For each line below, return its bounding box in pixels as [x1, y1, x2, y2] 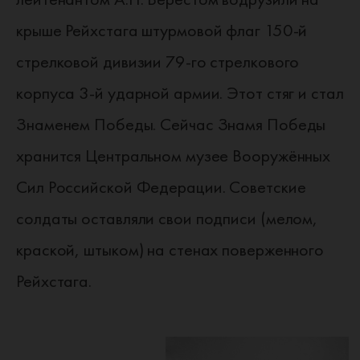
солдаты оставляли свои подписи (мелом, [16, 207, 318, 230]
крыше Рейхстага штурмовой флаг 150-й [16, 18, 308, 42]
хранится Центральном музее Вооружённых [16, 144, 331, 167]
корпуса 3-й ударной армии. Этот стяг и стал [16, 81, 344, 104]
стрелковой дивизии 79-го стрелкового [16, 50, 300, 73]
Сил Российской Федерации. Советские [16, 175, 306, 198]
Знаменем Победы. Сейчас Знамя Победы [16, 112, 326, 136]
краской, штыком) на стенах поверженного [16, 238, 325, 261]
